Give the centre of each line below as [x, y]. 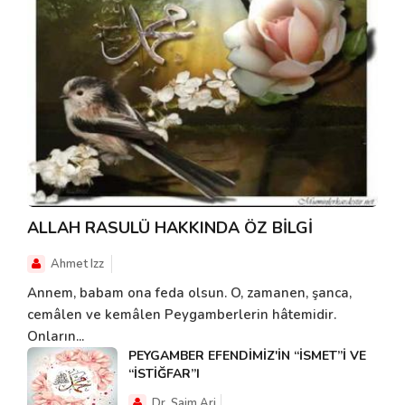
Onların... [56, 337]
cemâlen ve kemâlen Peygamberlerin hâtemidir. [182, 315]
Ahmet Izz [77, 264]
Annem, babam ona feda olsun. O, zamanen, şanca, [189, 293]
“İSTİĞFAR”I [164, 374]
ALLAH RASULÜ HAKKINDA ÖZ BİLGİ [170, 228]
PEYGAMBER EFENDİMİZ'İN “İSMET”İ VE [247, 356]
